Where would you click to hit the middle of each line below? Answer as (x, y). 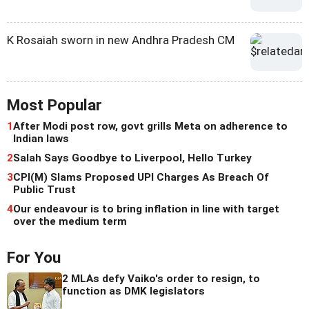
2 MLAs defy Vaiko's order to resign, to (161, 279)
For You (34, 258)
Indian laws (41, 139)
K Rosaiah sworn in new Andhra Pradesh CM (121, 40)
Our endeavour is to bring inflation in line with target (146, 209)
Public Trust (44, 190)
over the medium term (70, 222)
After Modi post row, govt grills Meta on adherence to (150, 127)
